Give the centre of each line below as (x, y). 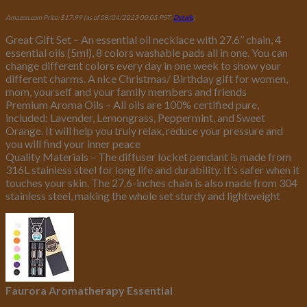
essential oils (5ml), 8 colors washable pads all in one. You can (147, 52)
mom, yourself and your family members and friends (126, 91)
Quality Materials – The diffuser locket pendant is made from (148, 156)
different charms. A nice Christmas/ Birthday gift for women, (147, 78)
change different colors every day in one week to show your (143, 65)
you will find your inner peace (73, 143)
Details (183, 17)
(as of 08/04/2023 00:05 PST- (128, 17)
